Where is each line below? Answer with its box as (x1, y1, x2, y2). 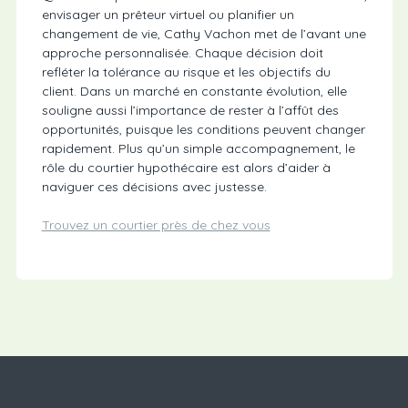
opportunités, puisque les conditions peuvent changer (41, 121, 365, 138)
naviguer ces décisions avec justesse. (41, 178, 267, 196)
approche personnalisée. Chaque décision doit (41, 45, 323, 62)
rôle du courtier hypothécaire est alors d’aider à (41, 159, 331, 177)
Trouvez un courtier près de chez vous (41, 217, 270, 234)
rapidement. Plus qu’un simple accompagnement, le (41, 140, 355, 158)
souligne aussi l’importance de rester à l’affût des (41, 102, 339, 119)
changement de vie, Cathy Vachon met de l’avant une (41, 25, 366, 43)
